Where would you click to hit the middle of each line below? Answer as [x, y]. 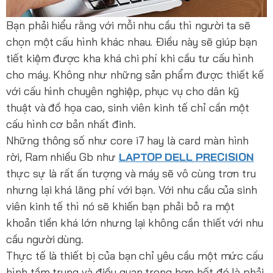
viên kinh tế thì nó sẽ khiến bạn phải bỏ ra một [121, 207]
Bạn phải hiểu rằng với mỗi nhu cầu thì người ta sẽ [129, 26]
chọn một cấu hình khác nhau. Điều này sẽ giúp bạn [132, 42]
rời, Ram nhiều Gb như [62, 157]
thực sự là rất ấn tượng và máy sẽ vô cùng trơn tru [131, 174]
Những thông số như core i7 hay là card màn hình [128, 141]
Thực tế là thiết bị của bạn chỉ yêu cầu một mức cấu [135, 256]
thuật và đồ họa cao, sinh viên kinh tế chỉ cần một [128, 108]
